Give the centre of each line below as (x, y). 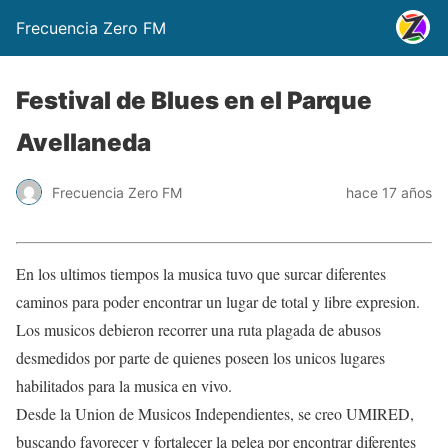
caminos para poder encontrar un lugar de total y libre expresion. (218, 301)
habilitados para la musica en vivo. (124, 385)
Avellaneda (83, 142)
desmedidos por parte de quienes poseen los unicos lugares (200, 357)
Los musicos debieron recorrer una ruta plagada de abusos (198, 329)
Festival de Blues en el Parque (194, 100)
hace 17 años (389, 192)
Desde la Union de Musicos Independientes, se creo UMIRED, (215, 413)
